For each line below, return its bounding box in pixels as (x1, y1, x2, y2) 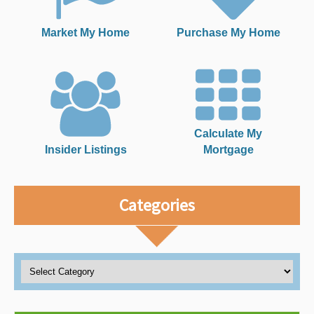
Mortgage (203, 143, 254, 156)
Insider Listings (44, 143, 127, 156)
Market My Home (41, 26, 130, 39)
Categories (119, 194, 195, 217)
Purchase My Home (176, 26, 280, 39)
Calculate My (194, 127, 263, 140)
